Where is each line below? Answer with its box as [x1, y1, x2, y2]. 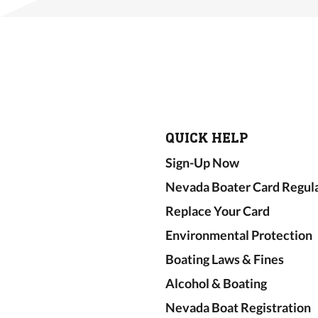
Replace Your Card [165, 203, 270, 219]
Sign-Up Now [165, 155, 239, 170]
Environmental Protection [165, 227, 312, 243]
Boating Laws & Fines [165, 251, 284, 267]
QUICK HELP [165, 129, 248, 146]
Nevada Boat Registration [165, 300, 311, 315]
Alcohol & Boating [165, 275, 267, 291]
